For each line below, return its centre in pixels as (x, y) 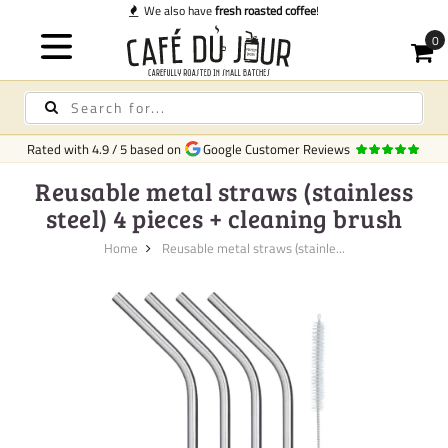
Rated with (59, 149)
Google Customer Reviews (274, 149)
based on (156, 149)
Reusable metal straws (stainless (224, 191)
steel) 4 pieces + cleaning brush (224, 218)
